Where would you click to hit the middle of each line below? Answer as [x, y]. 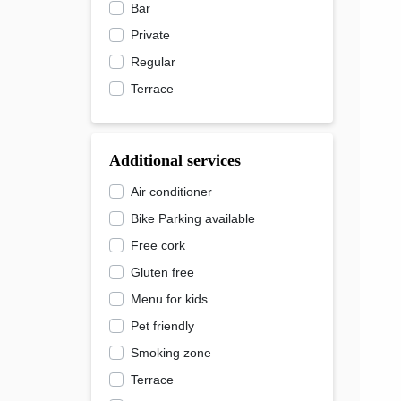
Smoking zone [171, 353]
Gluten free [162, 273]
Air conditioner [171, 192]
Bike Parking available [193, 219]
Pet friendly [162, 326]
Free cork [158, 246]
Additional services [175, 161]
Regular [153, 62]
